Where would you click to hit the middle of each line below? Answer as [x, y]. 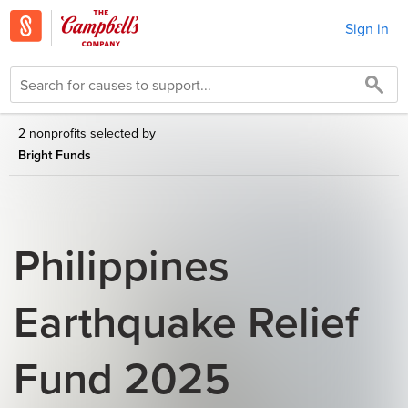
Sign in [367, 28]
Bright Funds [55, 155]
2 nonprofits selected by [87, 133]
